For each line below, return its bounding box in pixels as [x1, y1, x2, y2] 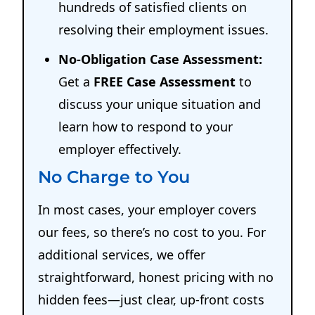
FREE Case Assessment [94, 73, 236, 91]
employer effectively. [58, 141, 182, 158]
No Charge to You [38, 167, 191, 188]
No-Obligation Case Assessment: [58, 51, 263, 68]
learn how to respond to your [58, 118, 233, 136]
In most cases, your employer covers [38, 201, 257, 219]
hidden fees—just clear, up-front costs [38, 291, 265, 309]
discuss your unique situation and [58, 96, 262, 113]
